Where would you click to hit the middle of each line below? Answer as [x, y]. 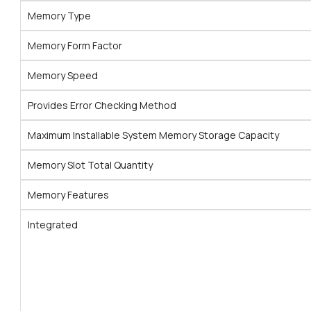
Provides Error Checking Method [102, 106]
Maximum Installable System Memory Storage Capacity [153, 135]
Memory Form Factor [75, 46]
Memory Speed [63, 76]
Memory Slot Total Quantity [90, 165]
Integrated [53, 225]
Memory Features [68, 195]
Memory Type [59, 16]
